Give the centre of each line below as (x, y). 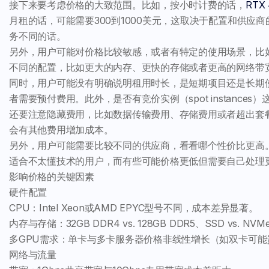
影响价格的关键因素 (52, 177)
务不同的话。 (38, 36)
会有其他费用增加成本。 (61, 130)
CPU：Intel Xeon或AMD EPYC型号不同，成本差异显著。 (134, 208)
